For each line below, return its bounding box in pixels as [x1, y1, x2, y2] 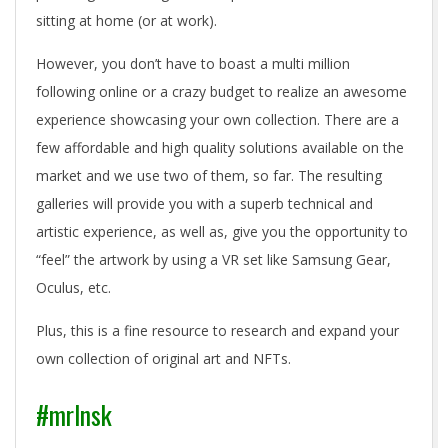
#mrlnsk [36, 395, 112, 435]
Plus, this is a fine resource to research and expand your [36, 321, 399, 341]
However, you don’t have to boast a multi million [36, 54, 350, 74]
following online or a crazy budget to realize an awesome [36, 82, 407, 102]
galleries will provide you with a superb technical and [36, 194, 373, 214]
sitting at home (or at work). [36, 11, 217, 31]
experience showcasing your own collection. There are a [36, 110, 399, 130]
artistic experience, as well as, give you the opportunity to [36, 222, 408, 242]
